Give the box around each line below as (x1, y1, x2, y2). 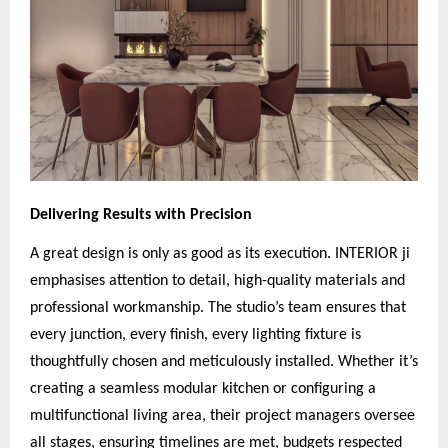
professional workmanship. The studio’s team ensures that (30, 299, 406, 316)
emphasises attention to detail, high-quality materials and (30, 272, 405, 289)
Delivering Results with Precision (30, 206, 252, 223)
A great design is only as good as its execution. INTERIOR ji (30, 245, 410, 262)
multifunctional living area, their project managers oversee (30, 407, 415, 424)
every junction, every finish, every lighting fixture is (30, 326, 361, 343)
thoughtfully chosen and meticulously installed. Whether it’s (30, 353, 418, 370)
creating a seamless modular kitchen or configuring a (30, 380, 376, 397)
